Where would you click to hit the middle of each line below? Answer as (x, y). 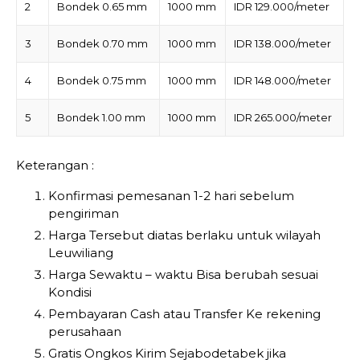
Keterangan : (55, 165)
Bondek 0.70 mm (102, 44)
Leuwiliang (81, 252)
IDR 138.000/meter (282, 44)
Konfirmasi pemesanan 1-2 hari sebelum (171, 195)
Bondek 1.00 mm (101, 118)
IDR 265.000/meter (283, 118)
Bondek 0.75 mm (102, 81)
